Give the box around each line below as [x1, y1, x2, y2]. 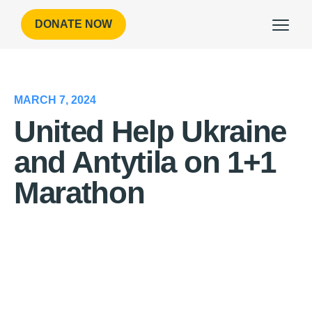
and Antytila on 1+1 [14, 145, 276, 179]
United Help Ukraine [14, 114, 286, 148]
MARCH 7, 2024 [14, 94, 96, 106]
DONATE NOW [35, 18, 112, 30]
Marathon [14, 175, 145, 210]
